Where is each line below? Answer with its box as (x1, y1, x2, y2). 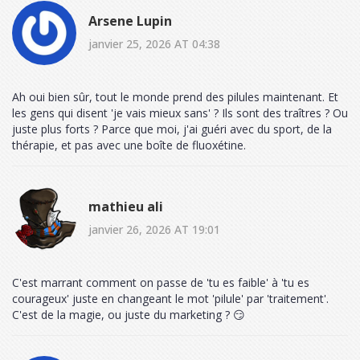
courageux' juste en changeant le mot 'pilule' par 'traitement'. (12, 291, 329, 307)
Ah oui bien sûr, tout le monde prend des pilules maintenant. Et (12, 89, 338, 105)
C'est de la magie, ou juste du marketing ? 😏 (12, 307, 245, 323)
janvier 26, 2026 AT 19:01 (88, 221, 220, 237)
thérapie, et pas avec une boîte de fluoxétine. (12, 137, 246, 153)
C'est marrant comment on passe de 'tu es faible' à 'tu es (12, 275, 309, 291)
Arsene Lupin (88, 11, 172, 30)
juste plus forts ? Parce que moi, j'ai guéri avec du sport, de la (12, 121, 332, 137)
